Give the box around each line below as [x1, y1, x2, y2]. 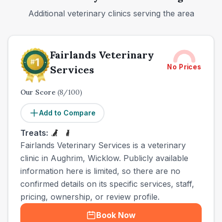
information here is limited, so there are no [20, 166, 180, 176]
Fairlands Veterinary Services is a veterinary [20, 140, 186, 150]
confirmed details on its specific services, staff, [20, 179, 194, 189]
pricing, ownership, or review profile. [20, 192, 160, 202]
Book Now [96, 210, 136, 220]
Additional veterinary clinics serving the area [28, 8, 194, 18]
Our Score [20, 88, 57, 97]
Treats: [20, 128, 48, 138]
